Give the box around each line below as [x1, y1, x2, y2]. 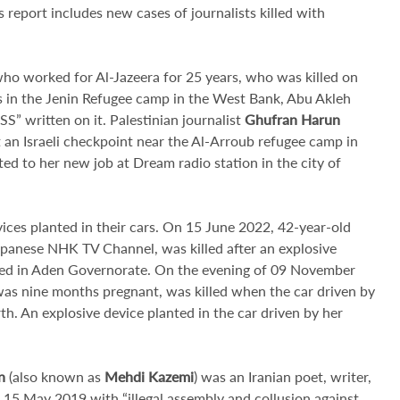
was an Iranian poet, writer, [201, 368, 371, 385]
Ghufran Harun [245, 111, 340, 128]
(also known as [5, 368, 104, 385]
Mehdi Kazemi [104, 368, 194, 385]
